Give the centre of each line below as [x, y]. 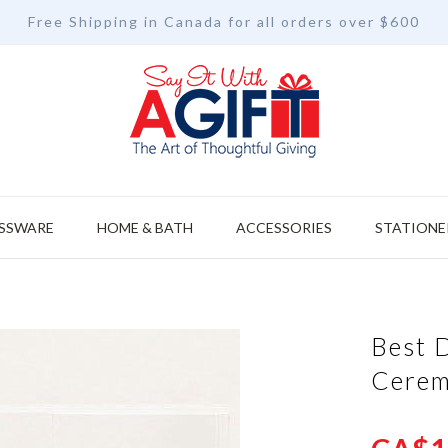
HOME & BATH [144, 227]
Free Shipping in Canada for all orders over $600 [224, 21]
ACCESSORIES [283, 227]
